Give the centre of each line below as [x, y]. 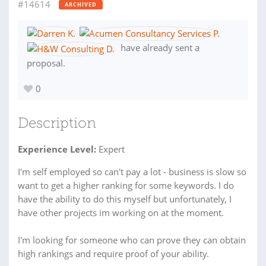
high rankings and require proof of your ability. [113, 253]
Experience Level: [57, 149]
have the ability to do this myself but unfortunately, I [125, 199]
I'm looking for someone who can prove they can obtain [132, 240]
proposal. [46, 63]
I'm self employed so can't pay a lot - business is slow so [132, 171]
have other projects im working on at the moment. [121, 212]
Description [57, 124]
